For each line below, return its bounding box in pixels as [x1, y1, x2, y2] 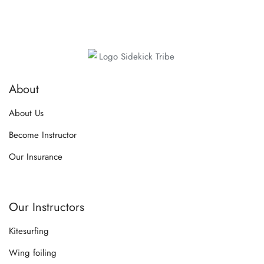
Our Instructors [9, 199, 84, 216]
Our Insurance [9, 150, 62, 164]
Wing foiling [9, 246, 57, 260]
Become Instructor [9, 128, 77, 142]
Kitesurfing [9, 225, 49, 238]
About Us [9, 107, 44, 120]
